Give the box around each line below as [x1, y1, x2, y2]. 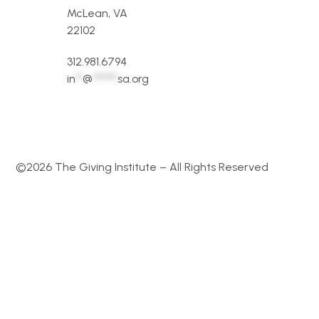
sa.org [117, 72, 150, 85]
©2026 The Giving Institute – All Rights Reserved [16, 160, 269, 174]
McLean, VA [67, 6, 128, 20]
